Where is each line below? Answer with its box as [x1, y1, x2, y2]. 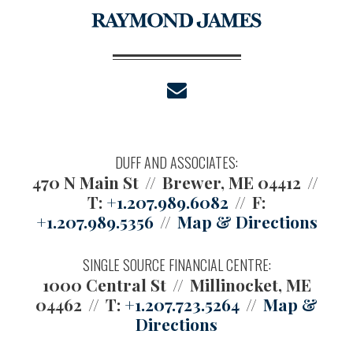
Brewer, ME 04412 [162, 170, 301, 193]
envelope [193, 83, 252, 99]
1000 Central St [42, 273, 166, 295]
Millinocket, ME [189, 273, 311, 295]
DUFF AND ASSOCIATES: [115, 151, 238, 173]
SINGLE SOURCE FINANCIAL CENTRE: [82, 254, 271, 275]
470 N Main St [32, 170, 139, 193]
